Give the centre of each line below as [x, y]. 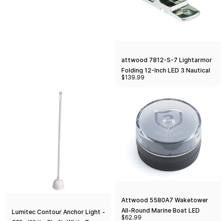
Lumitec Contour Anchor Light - [58, 212]
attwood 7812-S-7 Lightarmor [167, 60]
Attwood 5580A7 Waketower [165, 200]
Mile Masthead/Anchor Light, [163, 80]
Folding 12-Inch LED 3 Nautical [166, 70]
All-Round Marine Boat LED [161, 210]
